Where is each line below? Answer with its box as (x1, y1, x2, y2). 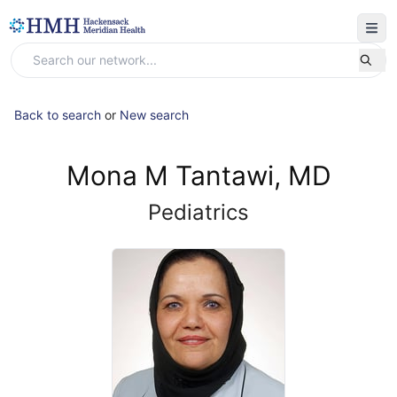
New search (120, 107, 189, 122)
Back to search (14, 107, 101, 122)
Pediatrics (148, 199, 249, 225)
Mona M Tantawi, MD (66, 160, 331, 191)
